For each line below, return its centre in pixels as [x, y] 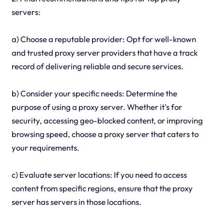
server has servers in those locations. [76, 201]
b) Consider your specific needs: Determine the [94, 93]
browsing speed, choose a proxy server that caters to [105, 134]
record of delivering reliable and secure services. [97, 66]
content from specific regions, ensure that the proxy [102, 188]
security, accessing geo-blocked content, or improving [107, 120]
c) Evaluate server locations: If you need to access [99, 174]
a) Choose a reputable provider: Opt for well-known [104, 39]
